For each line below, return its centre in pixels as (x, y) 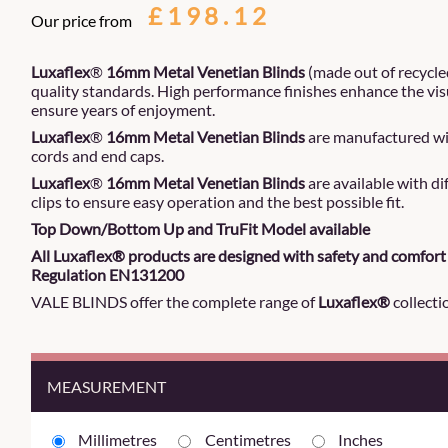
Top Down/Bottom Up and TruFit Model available (200, 228)
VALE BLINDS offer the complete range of (174, 301)
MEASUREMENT (106, 386)
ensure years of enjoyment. (123, 109)
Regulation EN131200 (107, 274)
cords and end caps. (97, 155)
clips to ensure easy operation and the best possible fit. (217, 201)
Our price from (81, 20)
